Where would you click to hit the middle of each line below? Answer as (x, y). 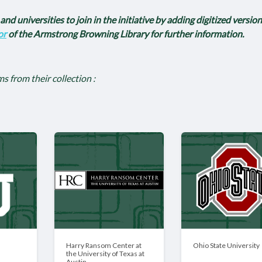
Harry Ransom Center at (104, 245)
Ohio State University (226, 245)
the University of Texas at (105, 254)
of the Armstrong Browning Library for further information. (125, 34)
